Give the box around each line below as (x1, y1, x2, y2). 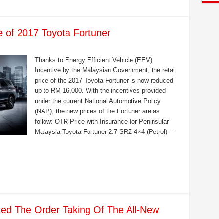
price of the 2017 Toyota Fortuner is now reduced (34, 77, 173, 84)
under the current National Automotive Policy (34, 97, 161, 105)
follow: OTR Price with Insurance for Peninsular (34, 118, 169, 125)
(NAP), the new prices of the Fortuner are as (34, 108, 160, 115)
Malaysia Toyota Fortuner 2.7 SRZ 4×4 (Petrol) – (34, 128, 173, 135)
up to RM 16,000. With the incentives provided (34, 87, 166, 94)
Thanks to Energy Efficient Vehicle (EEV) (34, 56, 152, 64)
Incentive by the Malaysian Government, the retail (34, 66, 176, 74)
